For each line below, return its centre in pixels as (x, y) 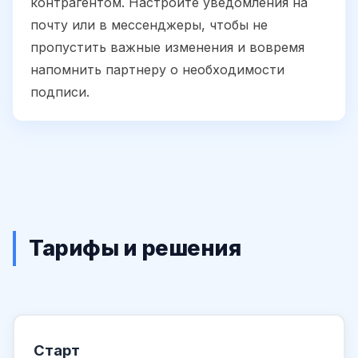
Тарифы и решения (135, 249)
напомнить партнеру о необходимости (157, 69)
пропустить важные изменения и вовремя (167, 47)
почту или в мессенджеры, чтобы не (149, 24)
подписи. (60, 91)
